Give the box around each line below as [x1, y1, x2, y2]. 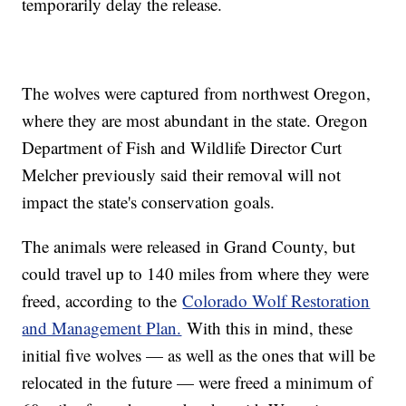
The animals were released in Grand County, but [22, 234, 356, 257]
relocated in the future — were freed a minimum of [22, 370, 373, 393]
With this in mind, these [181, 315, 353, 339]
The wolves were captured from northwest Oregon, [22, 81, 372, 104]
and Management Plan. [22, 315, 182, 339]
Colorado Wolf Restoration [182, 288, 371, 312]
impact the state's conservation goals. [22, 189, 275, 213]
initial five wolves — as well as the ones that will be [22, 343, 376, 366]
